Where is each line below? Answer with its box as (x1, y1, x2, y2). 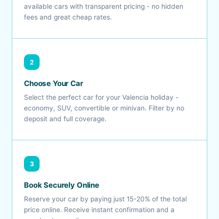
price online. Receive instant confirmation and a (24, 206, 175, 214)
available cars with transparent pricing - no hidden (24, 2, 183, 10)
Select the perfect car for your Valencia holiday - (24, 93, 178, 101)
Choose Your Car (24, 79, 83, 88)
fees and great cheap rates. (24, 13, 112, 21)
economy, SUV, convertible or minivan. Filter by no (24, 104, 184, 112)
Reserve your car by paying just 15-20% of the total (24, 195, 187, 203)
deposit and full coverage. (24, 115, 107, 123)
